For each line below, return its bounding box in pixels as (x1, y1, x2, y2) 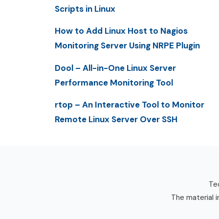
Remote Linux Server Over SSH (55, 113, 177, 125)
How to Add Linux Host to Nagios (55, 25, 188, 37)
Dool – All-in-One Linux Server (55, 62, 176, 73)
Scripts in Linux (55, 3, 115, 15)
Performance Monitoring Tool (55, 77, 173, 88)
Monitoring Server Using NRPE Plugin (55, 40, 200, 51)
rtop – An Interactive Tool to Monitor (55, 99, 204, 110)
